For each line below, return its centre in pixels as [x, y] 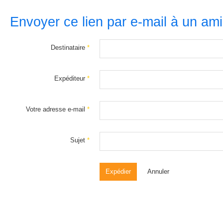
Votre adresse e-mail [56, 109]
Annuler [158, 171]
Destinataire [68, 48]
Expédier [118, 171]
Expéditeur [70, 78]
